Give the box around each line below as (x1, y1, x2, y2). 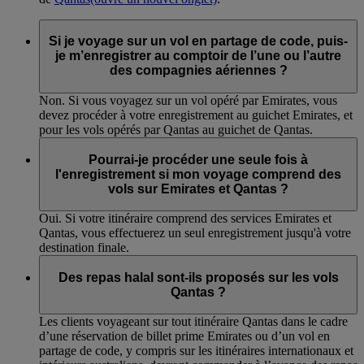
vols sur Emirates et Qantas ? (108, 181, 288, 196)
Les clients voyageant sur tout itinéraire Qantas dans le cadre (39, 314, 348, 329)
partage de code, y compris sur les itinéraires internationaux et (39, 344, 353, 358)
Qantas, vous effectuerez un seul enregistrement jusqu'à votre (39, 226, 351, 240)
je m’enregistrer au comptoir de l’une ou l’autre (55, 49, 341, 63)
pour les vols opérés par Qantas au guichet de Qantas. (39, 123, 313, 137)
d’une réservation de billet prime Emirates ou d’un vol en (39, 329, 330, 344)
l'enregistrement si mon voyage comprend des (55, 167, 341, 181)
